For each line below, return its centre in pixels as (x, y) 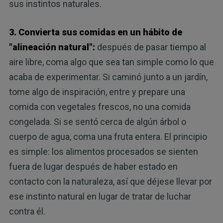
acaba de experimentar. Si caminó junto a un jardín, (108, 77)
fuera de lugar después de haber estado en (93, 166)
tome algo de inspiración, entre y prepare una (97, 92)
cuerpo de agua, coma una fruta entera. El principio (108, 136)
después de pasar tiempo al (150, 47)
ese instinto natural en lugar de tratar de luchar (100, 196)
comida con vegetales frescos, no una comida (100, 107)
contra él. (27, 211)
